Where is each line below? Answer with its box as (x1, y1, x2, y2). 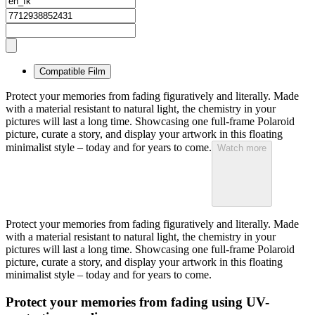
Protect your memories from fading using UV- (6, 295, 269, 310)
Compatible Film (39, 66, 105, 77)
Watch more (217, 143, 266, 154)
